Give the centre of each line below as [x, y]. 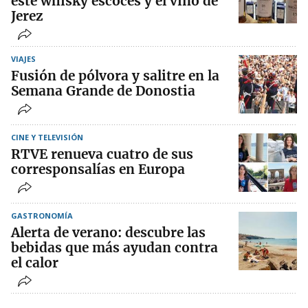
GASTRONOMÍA [42, 216]
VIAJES [23, 59]
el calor [35, 263]
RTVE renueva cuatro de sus [102, 154]
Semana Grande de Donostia [103, 91]
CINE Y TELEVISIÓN [47, 137]
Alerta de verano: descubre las [108, 233]
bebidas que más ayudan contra [114, 248]
